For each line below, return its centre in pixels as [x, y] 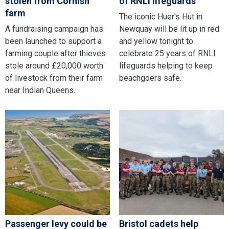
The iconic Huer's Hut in [161, 17]
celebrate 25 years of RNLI [167, 54]
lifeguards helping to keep [166, 66]
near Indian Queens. [40, 90]
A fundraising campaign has [54, 29]
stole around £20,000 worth [54, 66]
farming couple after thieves [55, 54]
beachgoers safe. [150, 78]
